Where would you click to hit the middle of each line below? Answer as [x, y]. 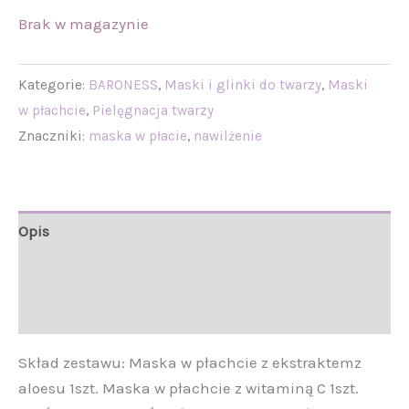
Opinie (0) [53, 314]
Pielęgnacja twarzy [153, 110]
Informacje [57, 273]
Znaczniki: [53, 136]
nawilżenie [228, 136]
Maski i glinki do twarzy [243, 84]
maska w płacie [138, 136]
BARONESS [123, 84]
